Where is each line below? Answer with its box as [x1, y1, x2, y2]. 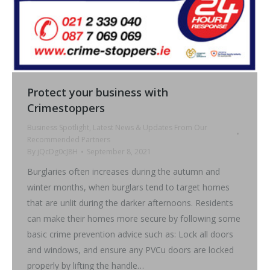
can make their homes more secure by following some [27, 212, 240, 224]
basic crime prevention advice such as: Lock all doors [27, 228, 233, 240]
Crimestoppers [27, 100, 105, 115]
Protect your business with [27, 84, 168, 99]
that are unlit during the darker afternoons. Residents [27, 196, 233, 209]
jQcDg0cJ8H [37, 146, 78, 157]
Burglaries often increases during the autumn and [27, 165, 220, 177]
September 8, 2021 [87, 146, 151, 157]
